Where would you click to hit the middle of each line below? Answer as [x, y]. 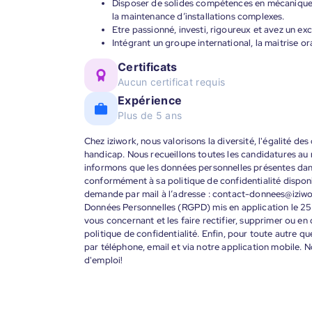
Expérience [150, 100]
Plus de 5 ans [150, 115]
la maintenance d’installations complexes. [198, 16]
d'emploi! [104, 260]
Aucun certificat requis [172, 82]
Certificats [148, 67]
